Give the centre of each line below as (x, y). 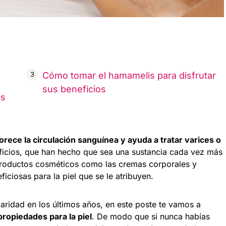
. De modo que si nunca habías (151, 216)
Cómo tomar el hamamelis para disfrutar (129, 75)
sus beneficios (74, 89)
